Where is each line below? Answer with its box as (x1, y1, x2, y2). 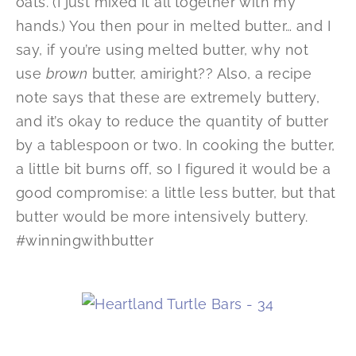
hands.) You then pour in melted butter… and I (16, 17, 331, 35)
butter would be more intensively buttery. (16, 208, 308, 226)
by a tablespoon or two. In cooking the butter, (16, 137, 335, 154)
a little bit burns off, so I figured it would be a (16, 161, 331, 178)
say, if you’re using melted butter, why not (16, 41, 309, 59)
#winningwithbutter (16, 232, 154, 250)
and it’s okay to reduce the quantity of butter (16, 113, 329, 130)
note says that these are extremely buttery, (16, 89, 320, 106)
